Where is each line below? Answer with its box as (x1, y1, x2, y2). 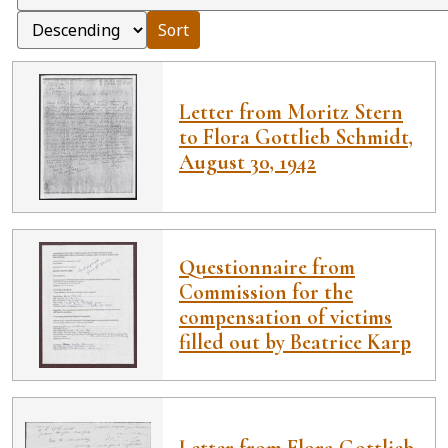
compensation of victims (179, 304, 392, 330)
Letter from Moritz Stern (179, 98, 403, 125)
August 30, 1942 (179, 148, 316, 175)
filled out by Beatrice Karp (179, 329, 411, 355)
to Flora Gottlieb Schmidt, (179, 123, 413, 150)
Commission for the (179, 279, 353, 305)
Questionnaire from (179, 254, 355, 280)
